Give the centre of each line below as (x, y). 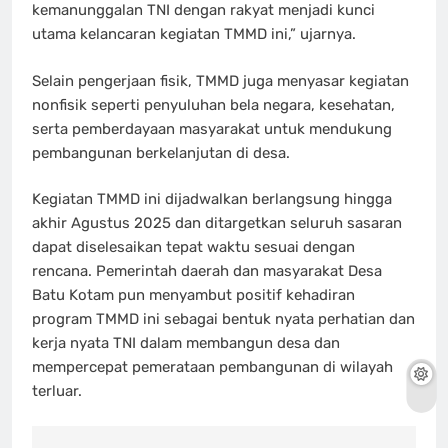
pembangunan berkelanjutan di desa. (161, 152)
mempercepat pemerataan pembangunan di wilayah (212, 367)
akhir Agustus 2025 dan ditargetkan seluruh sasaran (217, 223)
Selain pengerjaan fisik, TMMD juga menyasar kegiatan (220, 80)
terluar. (57, 391)
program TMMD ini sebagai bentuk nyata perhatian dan (223, 319)
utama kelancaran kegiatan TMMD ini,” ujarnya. (194, 34)
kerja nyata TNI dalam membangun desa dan (186, 343)
